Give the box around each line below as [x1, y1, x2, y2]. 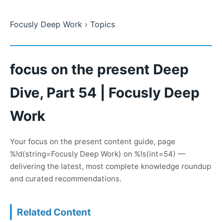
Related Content [17, 206, 91, 218]
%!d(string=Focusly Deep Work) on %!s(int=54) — [10, 149, 185, 159]
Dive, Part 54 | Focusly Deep [10, 84, 200, 101]
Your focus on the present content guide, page [10, 137, 175, 147]
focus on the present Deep [10, 61, 189, 78]
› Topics [82, 19, 115, 29]
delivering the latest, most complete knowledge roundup [10, 162, 211, 171]
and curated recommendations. [10, 174, 121, 184]
